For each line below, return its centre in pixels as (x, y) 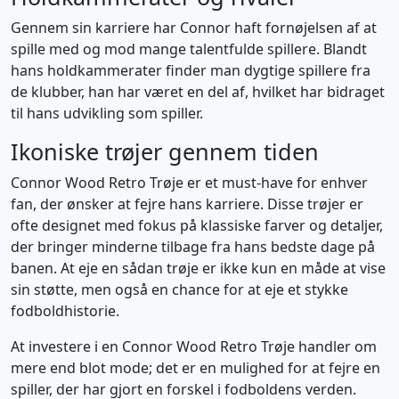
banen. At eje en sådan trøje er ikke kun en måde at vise (198, 268)
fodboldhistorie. (65, 311)
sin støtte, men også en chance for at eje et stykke (179, 289)
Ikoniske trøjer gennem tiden (165, 151)
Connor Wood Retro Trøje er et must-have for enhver (189, 183)
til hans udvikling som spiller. (107, 113)
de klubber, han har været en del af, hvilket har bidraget (198, 92)
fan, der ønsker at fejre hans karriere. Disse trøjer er (187, 204)
